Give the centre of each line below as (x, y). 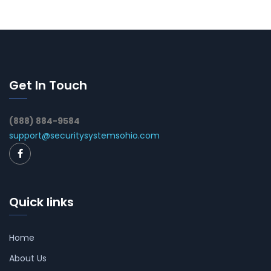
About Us (28, 259)
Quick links (41, 202)
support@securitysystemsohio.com (84, 136)
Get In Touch (48, 86)
